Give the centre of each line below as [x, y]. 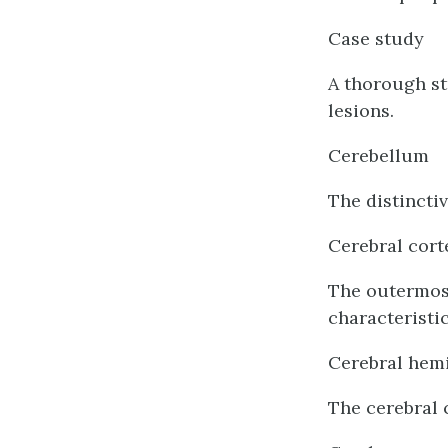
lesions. [361, 110]
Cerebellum [378, 155]
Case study [376, 38]
